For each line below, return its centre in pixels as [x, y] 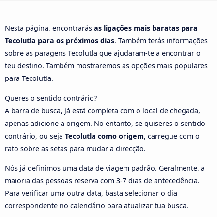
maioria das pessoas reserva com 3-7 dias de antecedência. [102, 181]
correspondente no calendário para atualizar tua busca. [97, 206]
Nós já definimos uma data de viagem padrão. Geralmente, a [105, 168]
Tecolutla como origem [104, 136]
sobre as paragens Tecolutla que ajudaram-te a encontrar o [103, 53]
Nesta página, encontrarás [49, 28]
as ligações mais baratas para [146, 28]
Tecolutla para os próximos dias [60, 41]
